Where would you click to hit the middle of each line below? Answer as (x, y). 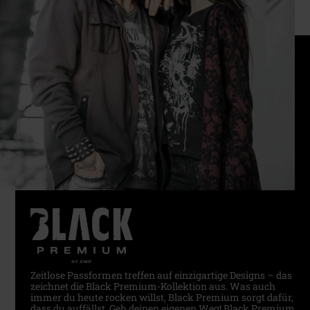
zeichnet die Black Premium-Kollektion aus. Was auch (153, 286)
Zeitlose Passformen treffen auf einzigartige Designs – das (161, 275)
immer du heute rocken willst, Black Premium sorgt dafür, (162, 298)
